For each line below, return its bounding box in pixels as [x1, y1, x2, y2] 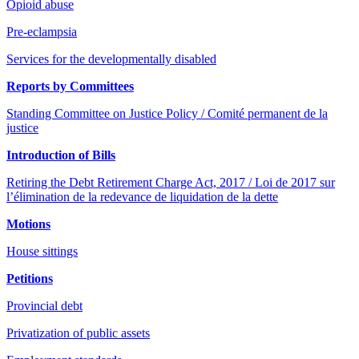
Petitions [6, 271, 53, 285]
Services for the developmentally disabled [6, 51, 216, 66]
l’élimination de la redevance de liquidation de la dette [6, 189, 278, 204]
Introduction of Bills [6, 147, 115, 162]
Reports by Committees [6, 79, 134, 93]
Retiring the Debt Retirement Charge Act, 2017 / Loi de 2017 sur [6, 175, 335, 189]
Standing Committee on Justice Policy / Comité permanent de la [6, 106, 328, 120]
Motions [6, 216, 50, 231]
